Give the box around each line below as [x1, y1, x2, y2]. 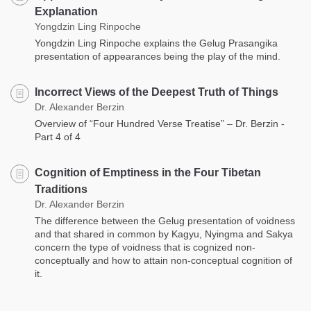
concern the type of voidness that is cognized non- [35, 241, 255, 253]
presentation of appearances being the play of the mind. [35, 50, 280, 62]
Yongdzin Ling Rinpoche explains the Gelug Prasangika [35, 37, 278, 49]
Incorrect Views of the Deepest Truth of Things [35, 85, 278, 98]
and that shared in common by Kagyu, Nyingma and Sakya [35, 228, 293, 239]
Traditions [35, 183, 87, 195]
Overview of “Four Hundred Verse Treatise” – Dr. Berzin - [35, 117, 285, 129]
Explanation [35, 5, 98, 17]
